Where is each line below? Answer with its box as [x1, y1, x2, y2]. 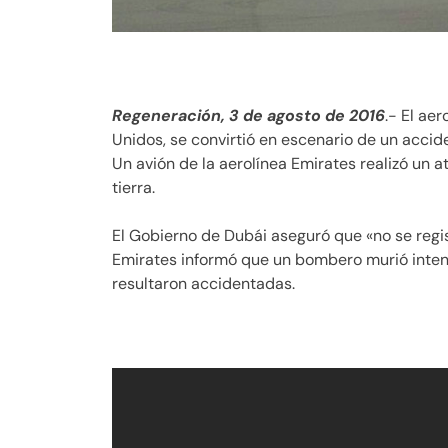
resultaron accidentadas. [112, 272, 295, 294]
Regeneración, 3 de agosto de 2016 [112, 104, 385, 126]
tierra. [112, 176, 155, 198]
